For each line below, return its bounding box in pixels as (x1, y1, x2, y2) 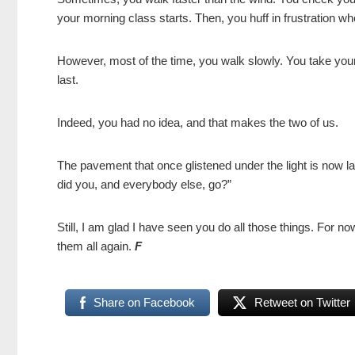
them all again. (57, 239, 135, 254)
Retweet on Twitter (254, 296, 351, 310)
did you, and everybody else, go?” (57, 177, 231, 192)
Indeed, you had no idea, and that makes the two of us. (57, 116, 342, 130)
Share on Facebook (93, 296, 195, 310)
